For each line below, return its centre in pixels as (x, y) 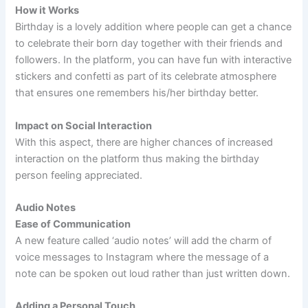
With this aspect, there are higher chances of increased (144, 142)
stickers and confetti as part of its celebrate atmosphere (146, 77)
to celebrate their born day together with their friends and (149, 44)
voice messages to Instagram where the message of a (142, 257)
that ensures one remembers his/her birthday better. (137, 93)
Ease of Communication (73, 224)
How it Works (47, 11)
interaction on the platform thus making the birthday (137, 158)
